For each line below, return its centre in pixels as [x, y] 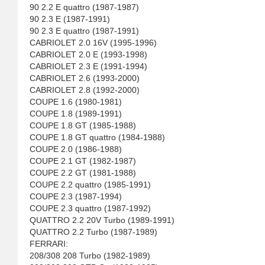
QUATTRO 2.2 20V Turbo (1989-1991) [102, 220]
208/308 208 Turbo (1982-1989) [90, 256]
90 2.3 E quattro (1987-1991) [84, 31]
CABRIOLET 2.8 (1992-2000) [85, 90]
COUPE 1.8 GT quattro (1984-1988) [97, 137]
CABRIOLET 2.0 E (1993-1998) [88, 54]
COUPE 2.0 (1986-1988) [76, 149]
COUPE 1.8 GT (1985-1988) [83, 125]
